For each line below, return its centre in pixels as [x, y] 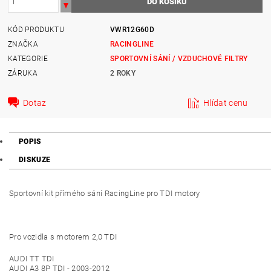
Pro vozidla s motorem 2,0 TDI [63, 237]
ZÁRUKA [23, 73]
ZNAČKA [23, 44]
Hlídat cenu [226, 103]
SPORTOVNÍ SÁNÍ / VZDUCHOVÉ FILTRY [179, 58]
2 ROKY [123, 73]
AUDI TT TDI [32, 259]
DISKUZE [35, 160]
